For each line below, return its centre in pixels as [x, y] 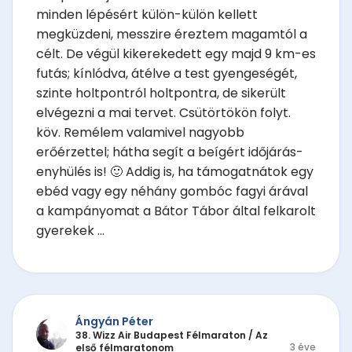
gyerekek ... [70, 231]
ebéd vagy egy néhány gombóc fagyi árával [172, 192]
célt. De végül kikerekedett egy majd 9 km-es [176, 54]
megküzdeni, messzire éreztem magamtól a [172, 35]
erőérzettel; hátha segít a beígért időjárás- [170, 152]
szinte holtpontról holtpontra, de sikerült [161, 93]
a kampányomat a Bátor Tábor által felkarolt [176, 211]
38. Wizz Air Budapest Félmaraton [161, 335]
